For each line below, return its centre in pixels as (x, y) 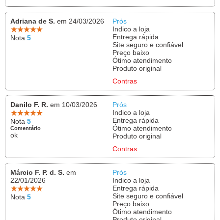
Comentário (26, 128)
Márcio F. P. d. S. (37, 172)
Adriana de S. (33, 21)
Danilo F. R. (29, 105)
